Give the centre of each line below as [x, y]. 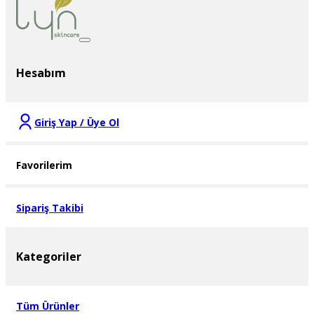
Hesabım [41, 73]
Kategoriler [49, 257]
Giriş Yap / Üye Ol [77, 122]
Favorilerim [44, 165]
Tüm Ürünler [48, 306]
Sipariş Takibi [50, 207]
